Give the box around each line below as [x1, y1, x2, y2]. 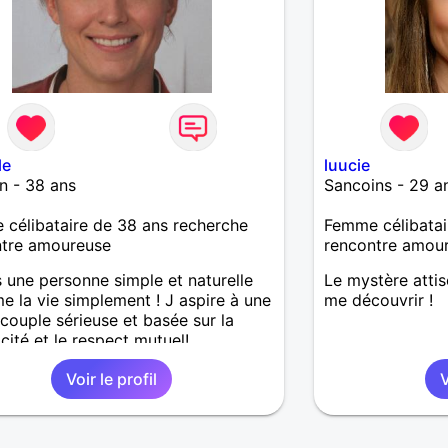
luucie [323, 155, 370, 176]
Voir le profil [66, 369, 158, 390]
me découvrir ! [323, 290, 433, 311]
